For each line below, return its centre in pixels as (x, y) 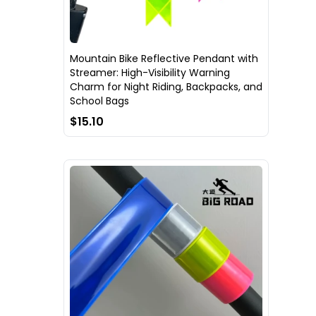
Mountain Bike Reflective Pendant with (164, 59)
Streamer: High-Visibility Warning (150, 73)
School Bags (99, 101)
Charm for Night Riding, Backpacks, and (166, 87)
